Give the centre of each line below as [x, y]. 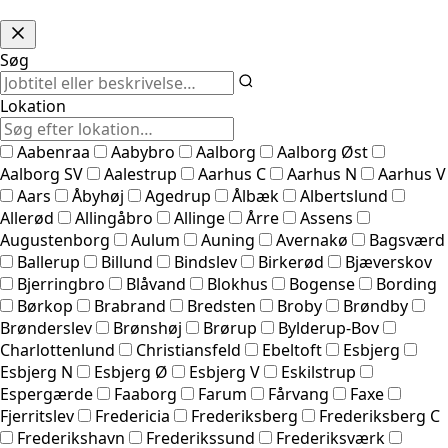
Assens [326, 218]
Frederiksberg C [379, 416]
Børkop [45, 306]
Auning [228, 240]
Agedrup [178, 196]
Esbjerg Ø [131, 372]
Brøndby [375, 306]
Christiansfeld [188, 350]
